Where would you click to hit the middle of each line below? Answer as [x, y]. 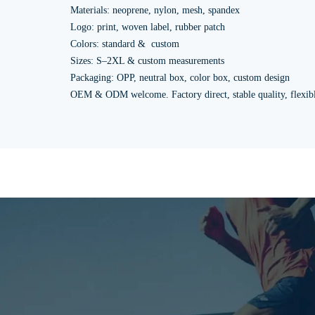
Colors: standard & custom [125, 44]
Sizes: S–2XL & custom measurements [147, 61]
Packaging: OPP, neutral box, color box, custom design [180, 78]
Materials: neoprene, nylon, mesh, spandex [155, 10]
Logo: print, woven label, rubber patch [148, 27]
